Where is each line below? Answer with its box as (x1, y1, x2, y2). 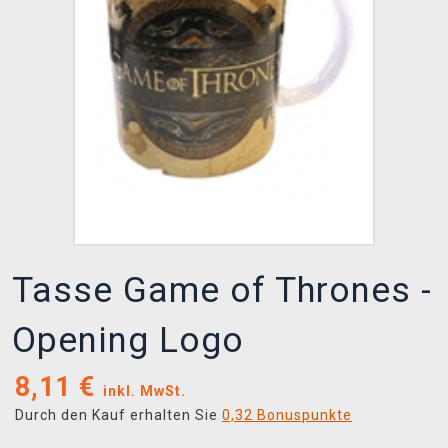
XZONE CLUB (25, 15, 126, 33)
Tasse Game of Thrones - (12, 270, 432, 312)
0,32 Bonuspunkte (222, 407, 352, 424)
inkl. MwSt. (103, 383, 186, 400)
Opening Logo (12, 320, 244, 362)
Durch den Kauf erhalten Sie (15, 407, 222, 424)
